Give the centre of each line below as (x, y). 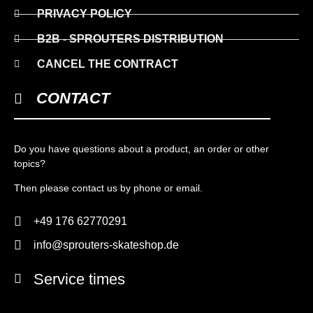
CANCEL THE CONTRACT (107, 64)
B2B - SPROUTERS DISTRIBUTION (130, 39)
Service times (79, 279)
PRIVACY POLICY (84, 14)
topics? (30, 164)
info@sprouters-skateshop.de (106, 245)
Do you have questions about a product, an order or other (141, 149)
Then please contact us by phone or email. (108, 188)
